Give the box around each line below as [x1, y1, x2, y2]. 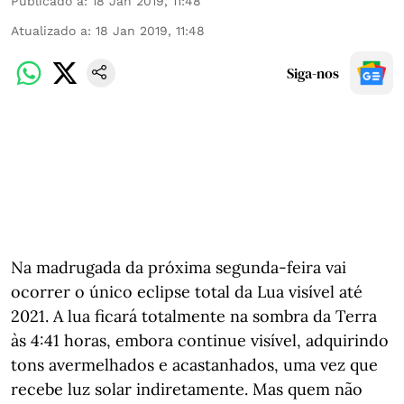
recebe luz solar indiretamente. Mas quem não [11, 379, 363, 399]
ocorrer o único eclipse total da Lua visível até [11, 281, 363, 302]
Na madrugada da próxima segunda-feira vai [11, 257, 346, 278]
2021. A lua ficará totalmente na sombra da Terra [11, 306, 377, 326]
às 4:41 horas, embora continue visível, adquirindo [11, 330, 389, 351]
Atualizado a [11, 23, 87, 38]
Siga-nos [287, 63, 339, 83]
